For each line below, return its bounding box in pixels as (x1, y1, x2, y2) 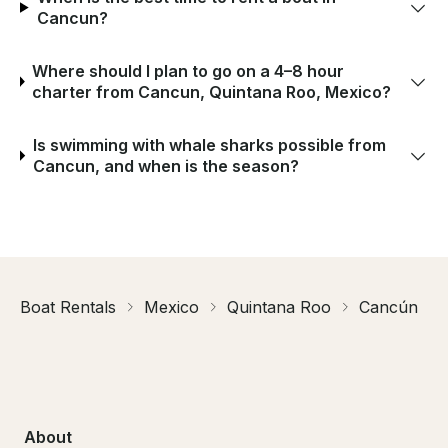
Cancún (359, 296, 418, 317)
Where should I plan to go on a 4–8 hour (32, 60, 345, 81)
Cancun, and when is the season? (32, 155, 299, 176)
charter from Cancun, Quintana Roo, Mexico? (32, 81, 392, 102)
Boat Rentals (20, 296, 116, 317)
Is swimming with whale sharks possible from (32, 134, 386, 155)
